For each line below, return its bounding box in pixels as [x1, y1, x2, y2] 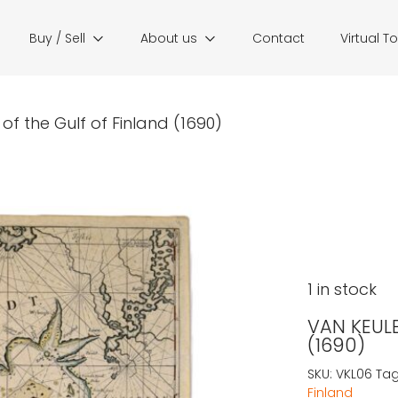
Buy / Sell [29, 29, 85, 47]
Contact [252, 29, 305, 47]
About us [140, 29, 197, 47]
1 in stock [306, 278, 377, 300]
